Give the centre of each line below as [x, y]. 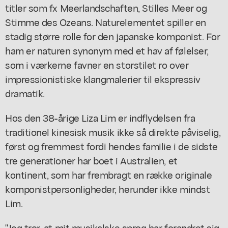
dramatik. [25, 93]
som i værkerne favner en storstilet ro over [97, 64]
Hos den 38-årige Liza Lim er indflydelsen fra [100, 117]
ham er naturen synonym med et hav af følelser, [107, 50]
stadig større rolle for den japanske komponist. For [113, 36]
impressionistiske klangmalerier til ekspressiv [103, 78]
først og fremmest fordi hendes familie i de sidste [111, 146]
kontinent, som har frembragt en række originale [109, 174]
